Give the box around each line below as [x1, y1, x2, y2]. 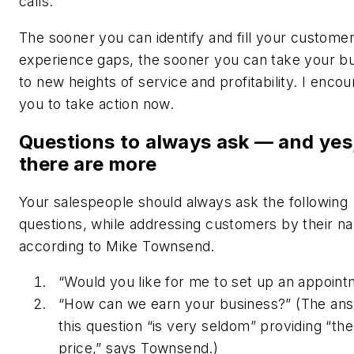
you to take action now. [19, 96, 179, 113]
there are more [19, 152, 157, 175]
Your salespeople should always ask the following [19, 193, 348, 210]
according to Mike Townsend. [19, 237, 215, 254]
